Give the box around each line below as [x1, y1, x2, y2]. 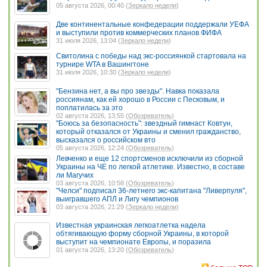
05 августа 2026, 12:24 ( [56, 144, 128, 151]
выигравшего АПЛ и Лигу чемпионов [56, 194, 178, 203]
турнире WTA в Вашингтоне [56, 60, 149, 69]
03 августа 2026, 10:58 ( [56, 179, 128, 187]
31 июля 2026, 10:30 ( [56, 69, 120, 76]
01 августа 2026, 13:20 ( [56, 246, 128, 254]
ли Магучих [56, 170, 94, 179]
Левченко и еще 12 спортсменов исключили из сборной [56, 154, 243, 163]
